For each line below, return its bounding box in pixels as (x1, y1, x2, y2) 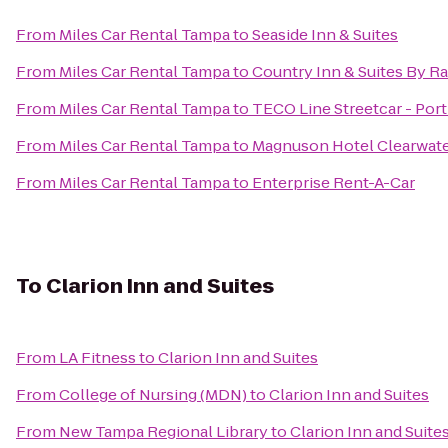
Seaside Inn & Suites (252, 24, 398, 45)
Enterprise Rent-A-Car (252, 172, 415, 193)
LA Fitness (59, 347, 136, 368)
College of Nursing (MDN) (59, 384, 247, 405)
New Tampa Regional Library (59, 421, 268, 442)
